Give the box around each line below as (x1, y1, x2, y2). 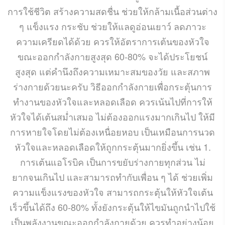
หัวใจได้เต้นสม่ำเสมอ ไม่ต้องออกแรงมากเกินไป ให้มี (10, 109, 215, 123)
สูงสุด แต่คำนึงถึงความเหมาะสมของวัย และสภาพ (15, 64, 210, 78)
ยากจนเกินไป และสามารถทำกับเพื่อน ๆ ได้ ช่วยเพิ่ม (12, 170, 213, 183)
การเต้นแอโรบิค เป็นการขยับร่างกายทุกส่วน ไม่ (20, 155, 205, 168)
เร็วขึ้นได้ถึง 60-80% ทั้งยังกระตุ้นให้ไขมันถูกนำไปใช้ (10, 200, 215, 213)
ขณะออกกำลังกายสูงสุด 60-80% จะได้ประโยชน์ (18, 49, 207, 63)
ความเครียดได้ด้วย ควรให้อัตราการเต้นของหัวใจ (16, 34, 209, 48)
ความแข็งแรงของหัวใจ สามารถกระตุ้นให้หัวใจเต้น (12, 185, 213, 198)
